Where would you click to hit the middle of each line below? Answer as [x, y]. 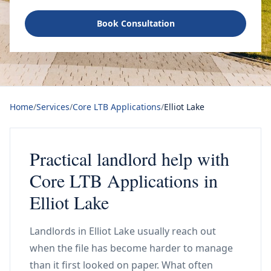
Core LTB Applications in [124, 180]
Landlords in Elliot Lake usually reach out [123, 231]
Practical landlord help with [129, 158]
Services [53, 107]
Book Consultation [135, 23]
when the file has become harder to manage [131, 248]
